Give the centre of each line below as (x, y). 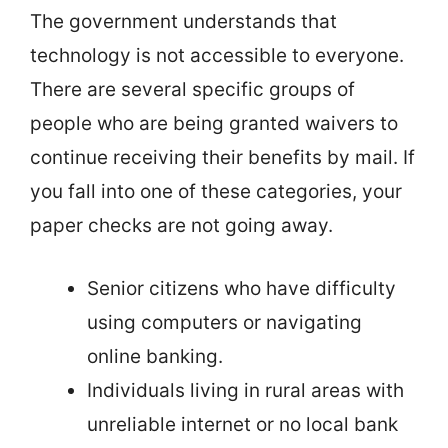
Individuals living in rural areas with (245, 390)
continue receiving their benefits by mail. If (222, 157)
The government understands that (183, 21)
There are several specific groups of (192, 89)
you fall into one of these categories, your (216, 191)
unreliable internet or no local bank (242, 424)
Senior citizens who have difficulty (241, 288)
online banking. (155, 356)
